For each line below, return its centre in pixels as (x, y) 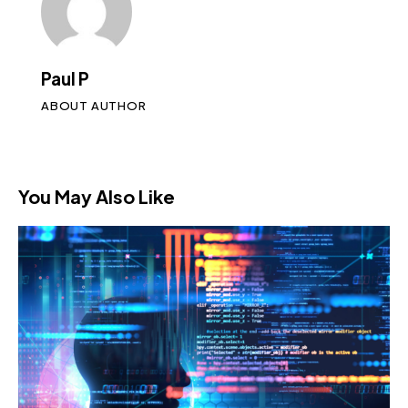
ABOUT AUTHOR (94, 105)
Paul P (65, 78)
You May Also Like (97, 196)
